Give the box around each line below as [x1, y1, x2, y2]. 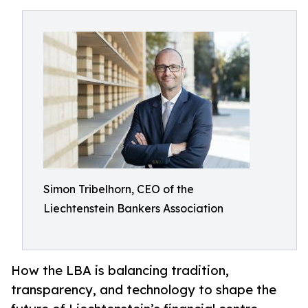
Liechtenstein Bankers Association [43, 201, 223, 215]
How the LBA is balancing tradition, [11, 263, 229, 278]
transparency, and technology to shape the [11, 282, 276, 298]
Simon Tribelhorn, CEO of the [43, 182, 194, 196]
